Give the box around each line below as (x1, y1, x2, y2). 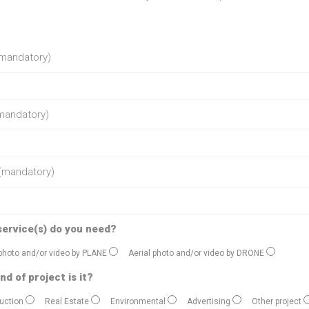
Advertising (186, 297, 230, 306)
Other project (251, 297, 301, 306)
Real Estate (44, 297, 89, 306)
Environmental (110, 297, 166, 306)
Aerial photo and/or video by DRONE (128, 248, 264, 258)
